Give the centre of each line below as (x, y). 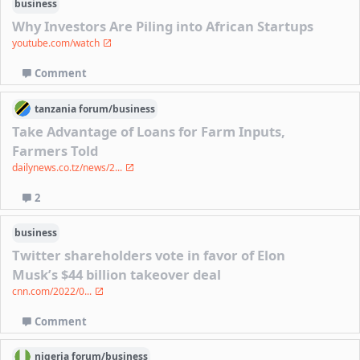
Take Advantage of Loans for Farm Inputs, (149, 132)
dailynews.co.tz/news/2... (69, 168)
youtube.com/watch (57, 43)
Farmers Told (55, 151)
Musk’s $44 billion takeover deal (117, 275)
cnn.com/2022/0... (53, 292)
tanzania (56, 108)
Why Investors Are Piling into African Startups (163, 27)
